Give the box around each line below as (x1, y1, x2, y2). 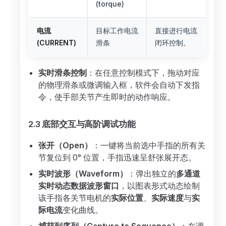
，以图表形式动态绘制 (119, 181, 200, 191)
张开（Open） (38, 140, 92, 150)
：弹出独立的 (128, 168, 176, 179)
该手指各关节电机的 (38, 193, 111, 203)
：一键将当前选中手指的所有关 (92, 140, 205, 150)
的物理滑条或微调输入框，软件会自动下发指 (38, 80, 200, 90)
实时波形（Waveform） (38, 168, 128, 179)
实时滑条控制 (38, 68, 87, 78)
